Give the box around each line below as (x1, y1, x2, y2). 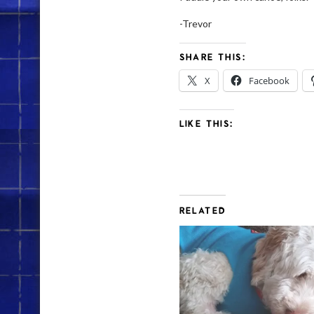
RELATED (179, 205, 226, 215)
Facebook (248, 74, 289, 87)
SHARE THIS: (179, 52, 246, 62)
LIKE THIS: (179, 118, 234, 128)
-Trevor (179, 18, 212, 29)
